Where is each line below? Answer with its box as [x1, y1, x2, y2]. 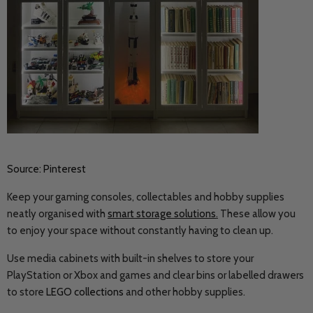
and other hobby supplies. [124, 286, 247, 298]
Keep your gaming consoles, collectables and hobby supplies [7, 191, 284, 203]
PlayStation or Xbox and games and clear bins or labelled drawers [7, 269, 304, 282]
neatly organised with [7, 208, 108, 220]
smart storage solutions [108, 208, 216, 220]
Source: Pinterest [7, 163, 86, 175]
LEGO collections [46, 286, 124, 298]
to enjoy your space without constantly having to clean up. [7, 224, 275, 237]
